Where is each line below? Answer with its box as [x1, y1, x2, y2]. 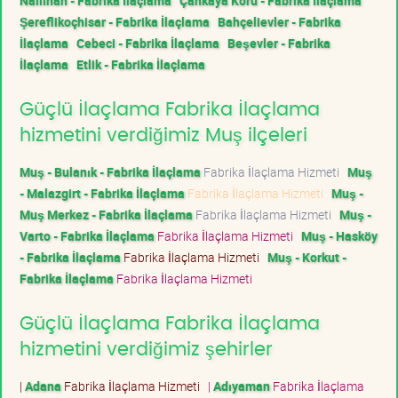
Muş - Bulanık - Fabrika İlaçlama [20, 163, 201, 180]
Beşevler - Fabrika [227, 34, 330, 52]
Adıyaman [213, 377, 270, 394]
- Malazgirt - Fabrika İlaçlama [20, 184, 185, 202]
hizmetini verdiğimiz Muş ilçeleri [20, 125, 307, 145]
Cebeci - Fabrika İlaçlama [76, 34, 219, 52]
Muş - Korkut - [267, 248, 346, 266]
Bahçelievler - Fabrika [218, 12, 341, 30]
